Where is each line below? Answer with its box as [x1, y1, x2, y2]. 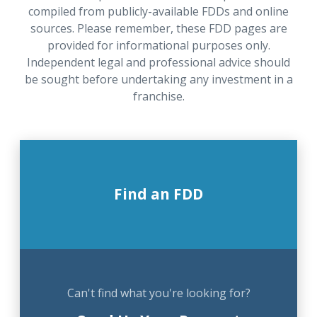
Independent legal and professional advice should [27, 54, 290, 70]
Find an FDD [114, 184, 203, 204]
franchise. [132, 88, 185, 104]
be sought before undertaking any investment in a [24, 71, 293, 87]
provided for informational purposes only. [47, 38, 270, 53]
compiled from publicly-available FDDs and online [28, 4, 289, 19]
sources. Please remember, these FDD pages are [30, 21, 287, 36]
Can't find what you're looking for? [67, 285, 250, 301]
